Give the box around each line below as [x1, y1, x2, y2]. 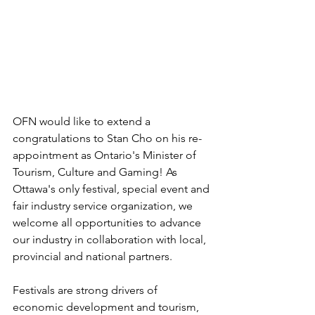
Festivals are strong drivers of [13, 283, 160, 297]
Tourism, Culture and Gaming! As [13, 165, 180, 179]
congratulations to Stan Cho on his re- [13, 131, 202, 146]
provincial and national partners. [13, 250, 172, 264]
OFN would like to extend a [13, 115, 153, 129]
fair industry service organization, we [13, 199, 195, 213]
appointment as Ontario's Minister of [13, 148, 199, 162]
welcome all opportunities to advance [13, 216, 204, 230]
